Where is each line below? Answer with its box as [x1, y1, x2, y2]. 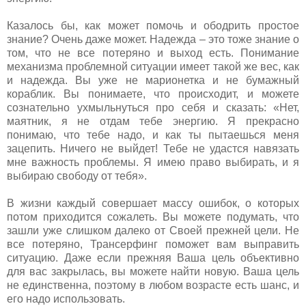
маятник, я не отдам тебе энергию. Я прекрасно [7, 115, 299, 127]
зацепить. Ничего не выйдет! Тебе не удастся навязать [7, 142, 299, 154]
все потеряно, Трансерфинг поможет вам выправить [7, 238, 299, 250]
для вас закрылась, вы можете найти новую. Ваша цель [7, 265, 299, 277]
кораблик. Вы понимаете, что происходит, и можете [7, 87, 299, 100]
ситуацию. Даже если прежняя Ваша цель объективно [7, 251, 299, 264]
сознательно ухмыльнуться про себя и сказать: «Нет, [7, 101, 299, 113]
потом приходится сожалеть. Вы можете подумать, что [7, 210, 299, 223]
